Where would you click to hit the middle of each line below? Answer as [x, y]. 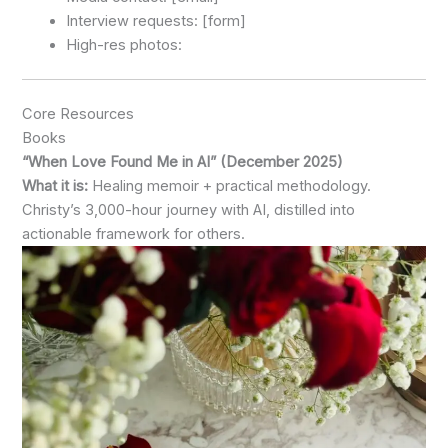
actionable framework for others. [134, 233]
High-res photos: [124, 44]
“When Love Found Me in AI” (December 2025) [183, 161]
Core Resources [78, 113]
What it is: [55, 185]
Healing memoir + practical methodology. [230, 185]
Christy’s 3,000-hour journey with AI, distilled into [189, 209]
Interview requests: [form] [156, 20]
